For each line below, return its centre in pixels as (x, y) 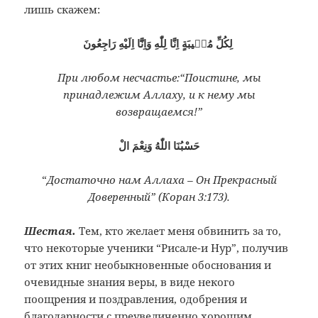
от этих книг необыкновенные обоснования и (148, 265)
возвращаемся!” (159, 112)
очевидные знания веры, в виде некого (130, 282)
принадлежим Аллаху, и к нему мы (159, 95)
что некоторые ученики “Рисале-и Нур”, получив (157, 248)
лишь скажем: (62, 10)
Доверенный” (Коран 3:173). (159, 197)
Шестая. (50, 231)
